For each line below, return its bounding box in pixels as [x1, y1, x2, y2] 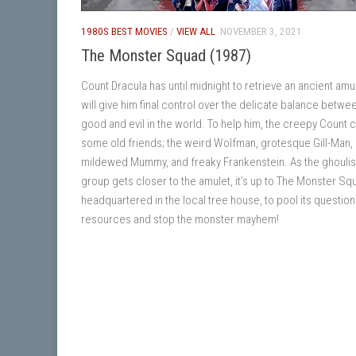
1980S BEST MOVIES [81, 25, 168, 37]
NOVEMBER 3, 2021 [220, 25, 302, 37]
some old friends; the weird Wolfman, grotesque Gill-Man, [81, 135, 353, 150]
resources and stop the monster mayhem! [81, 211, 279, 226]
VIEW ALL [176, 25, 215, 37]
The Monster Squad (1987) [81, 45, 251, 65]
